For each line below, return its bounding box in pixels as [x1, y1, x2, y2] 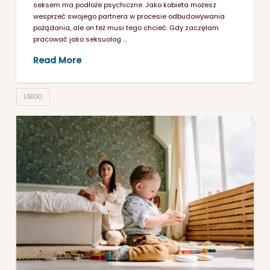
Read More [33, 54, 82, 66]
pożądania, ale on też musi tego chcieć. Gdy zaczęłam [33, 22, 219, 33]
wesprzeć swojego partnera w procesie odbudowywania [33, 11, 225, 21]
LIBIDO [24, 92, 43, 101]
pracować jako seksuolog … [33, 34, 128, 44]
